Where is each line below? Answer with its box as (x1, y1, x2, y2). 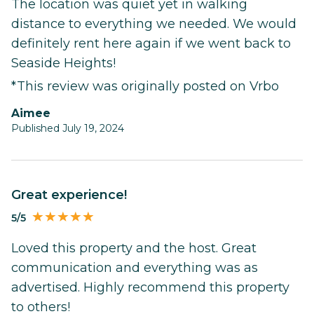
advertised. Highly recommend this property (11, 279, 289, 295)
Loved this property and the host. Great (11, 240, 257, 256)
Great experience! (21, 187, 127, 203)
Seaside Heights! (11, 55, 116, 71)
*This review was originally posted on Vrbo (11, 78, 279, 95)
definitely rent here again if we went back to (11, 36, 291, 52)
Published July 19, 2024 (11, 122, 124, 135)
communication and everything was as (11, 259, 258, 275)
